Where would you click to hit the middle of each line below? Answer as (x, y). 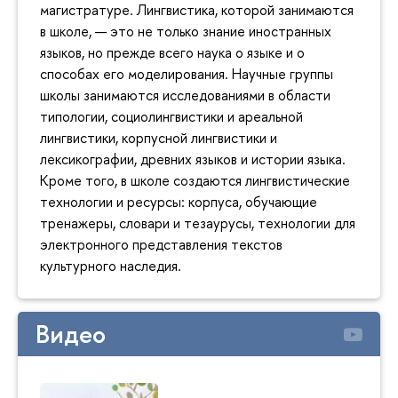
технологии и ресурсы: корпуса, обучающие (179, 201)
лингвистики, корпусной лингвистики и (159, 137)
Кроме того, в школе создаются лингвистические (195, 180)
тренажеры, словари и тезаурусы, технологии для (198, 223)
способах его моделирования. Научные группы (187, 73)
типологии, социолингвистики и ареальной (171, 116)
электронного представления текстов (161, 244)
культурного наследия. (111, 265)
